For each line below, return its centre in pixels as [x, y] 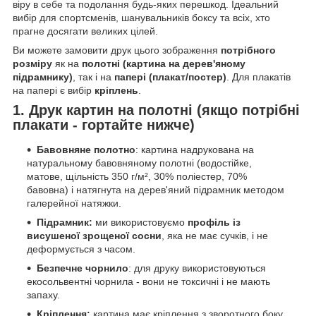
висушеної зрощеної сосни [94, 236]
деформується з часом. [81, 249]
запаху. [43, 295]
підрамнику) [43, 77]
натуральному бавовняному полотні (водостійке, [139, 163]
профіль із [214, 223]
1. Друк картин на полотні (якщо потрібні [156, 110]
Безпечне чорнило [83, 268]
